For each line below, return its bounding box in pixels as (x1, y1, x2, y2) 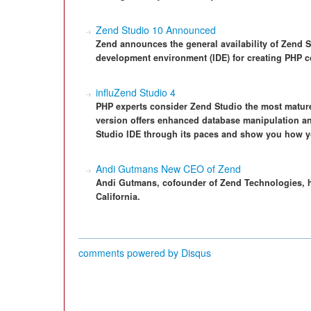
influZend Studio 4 (96, 85, 176, 99)
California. (96, 190, 140, 203)
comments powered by (78, 246, 181, 260)
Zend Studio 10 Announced (96, 23, 216, 37)
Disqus (181, 246, 211, 260)
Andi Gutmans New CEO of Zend (96, 162, 241, 176)
